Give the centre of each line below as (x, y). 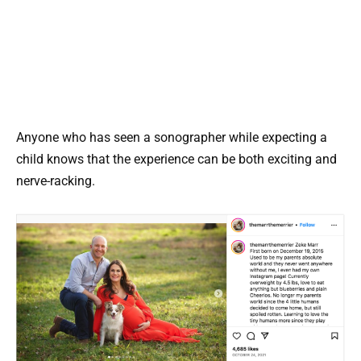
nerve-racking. (56, 180)
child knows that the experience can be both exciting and (176, 159)
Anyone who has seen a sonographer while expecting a (172, 137)
